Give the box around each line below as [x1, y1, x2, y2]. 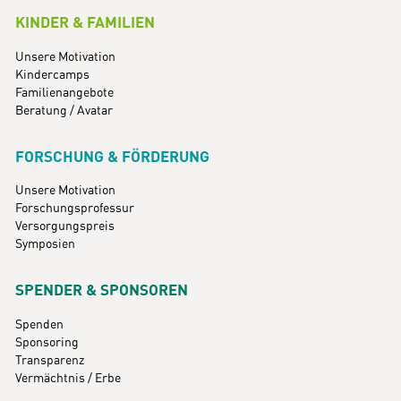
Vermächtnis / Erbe [14, 371, 121, 385]
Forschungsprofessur [14, 202, 134, 215]
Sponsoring [14, 336, 79, 349]
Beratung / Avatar [14, 104, 113, 117]
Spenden [14, 318, 64, 331]
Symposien [14, 238, 75, 251]
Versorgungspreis [14, 220, 115, 233]
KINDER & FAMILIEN [14, 16, 155, 30]
